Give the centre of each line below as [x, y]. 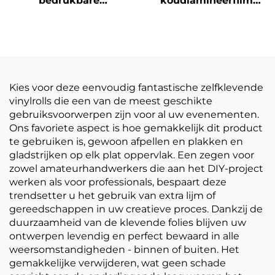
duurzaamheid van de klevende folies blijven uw [128, 223]
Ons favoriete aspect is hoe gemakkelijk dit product [136, 128]
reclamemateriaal [69, 41]
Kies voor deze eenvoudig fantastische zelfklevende [136, 87]
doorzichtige [206, 41]
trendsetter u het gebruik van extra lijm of [112, 196]
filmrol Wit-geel [206, 27]
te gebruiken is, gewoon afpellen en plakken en [126, 141]
